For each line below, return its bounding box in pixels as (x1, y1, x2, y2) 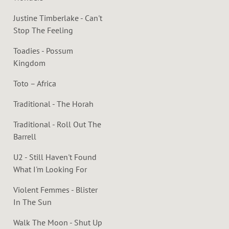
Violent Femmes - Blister (13, 184, 98, 195)
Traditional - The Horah (13, 98, 94, 109)
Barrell (13, 131, 36, 142)
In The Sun (13, 196, 52, 207)
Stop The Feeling (13, 25, 73, 35)
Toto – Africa (13, 78, 56, 88)
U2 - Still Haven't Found (13, 151, 97, 162)
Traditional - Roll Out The (13, 119, 101, 129)
